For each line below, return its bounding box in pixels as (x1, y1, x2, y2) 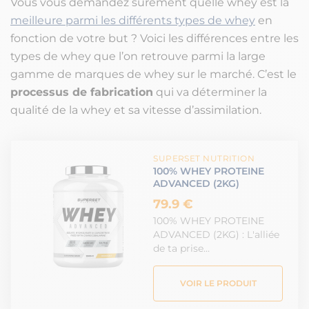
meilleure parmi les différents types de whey (10, 14, 255, 28)
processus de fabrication (10, 86, 153, 99)
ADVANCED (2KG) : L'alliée (153, 228, 280, 241)
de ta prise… (153, 242, 210, 255)
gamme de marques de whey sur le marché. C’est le (10, 68, 297, 81)
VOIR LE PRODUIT (179, 278, 257, 289)
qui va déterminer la (153, 86, 267, 99)
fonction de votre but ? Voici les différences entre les (10, 32, 299, 46)
